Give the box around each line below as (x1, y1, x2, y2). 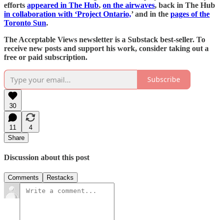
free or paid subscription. (4, 53, 87, 61)
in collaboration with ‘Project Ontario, (4, 9, 131, 18)
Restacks (47, 174, 74, 182)
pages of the (170, 9, 210, 18)
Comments (8, 174, 39, 182)
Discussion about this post (4, 153, 89, 162)
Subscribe (147, 75, 180, 84)
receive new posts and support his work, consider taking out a (4, 44, 209, 53)
